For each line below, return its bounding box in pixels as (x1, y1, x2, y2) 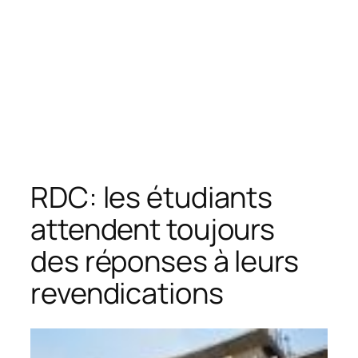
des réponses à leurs (30, 241, 299, 280)
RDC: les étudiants (30, 177, 273, 217)
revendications (30, 272, 224, 312)
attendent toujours (30, 209, 276, 249)
